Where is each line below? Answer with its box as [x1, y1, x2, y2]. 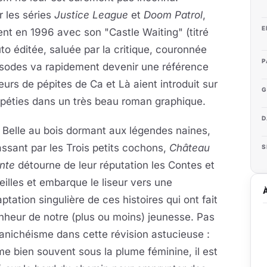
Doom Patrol [144, 9, 203, 21]
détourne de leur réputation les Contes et [15, 159, 215, 171]
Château [169, 142, 210, 154]
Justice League [54, 9, 128, 21]
